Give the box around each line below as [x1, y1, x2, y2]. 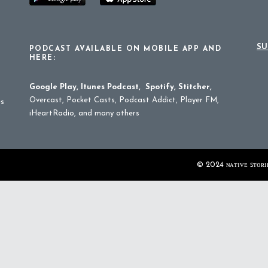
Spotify [145, 83, 174, 91]
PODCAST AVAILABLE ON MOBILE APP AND [29, 45, 222, 53]
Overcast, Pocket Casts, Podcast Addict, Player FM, [29, 96, 219, 104]
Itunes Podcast [80, 83, 139, 91]
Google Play [29, 83, 77, 91]
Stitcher [178, 83, 210, 91]
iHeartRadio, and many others [29, 109, 139, 117]
